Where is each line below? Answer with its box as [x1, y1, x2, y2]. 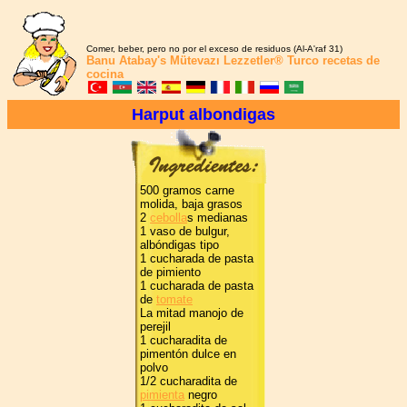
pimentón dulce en [140, 347, 236, 361]
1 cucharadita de [140, 333, 227, 347]
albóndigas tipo [140, 238, 219, 252]
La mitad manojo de [140, 306, 243, 320]
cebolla [150, 211, 187, 224]
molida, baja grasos [140, 197, 243, 211]
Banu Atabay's [86, 54, 166, 67]
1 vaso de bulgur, [140, 224, 230, 238]
